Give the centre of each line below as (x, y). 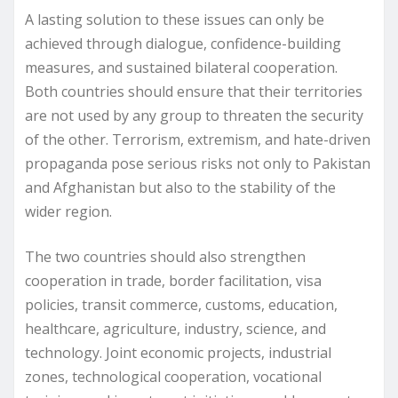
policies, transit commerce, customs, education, (181, 304)
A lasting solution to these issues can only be (175, 19)
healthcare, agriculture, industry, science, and (175, 328)
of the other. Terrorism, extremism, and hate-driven (198, 139)
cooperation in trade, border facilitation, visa (173, 280)
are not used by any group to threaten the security (194, 115)
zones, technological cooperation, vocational (173, 376)
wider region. (68, 211)
